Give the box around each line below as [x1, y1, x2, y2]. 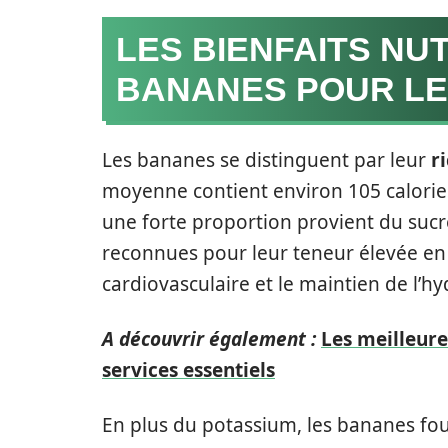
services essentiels [102, 357, 275, 383]
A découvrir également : [102, 326, 316, 352]
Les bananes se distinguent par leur [102, 147, 431, 173]
